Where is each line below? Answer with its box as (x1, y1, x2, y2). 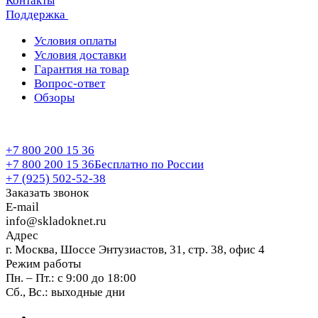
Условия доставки (34, 48, 126, 62)
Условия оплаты (34, 34, 116, 48)
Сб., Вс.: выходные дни (6, 285, 125, 299)
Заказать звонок (6, 186, 89, 199)
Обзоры (34, 91, 75, 104)
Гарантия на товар (34, 62, 129, 76)
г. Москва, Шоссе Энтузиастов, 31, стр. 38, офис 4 (6, 243, 265, 256)
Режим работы (6, 257, 81, 270)
